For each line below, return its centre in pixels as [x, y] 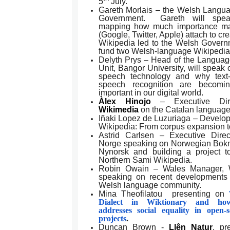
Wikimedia [119, 110]
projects [112, 219]
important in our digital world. [151, 93]
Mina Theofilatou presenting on [164, 194]
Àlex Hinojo [125, 101]
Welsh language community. [150, 185]
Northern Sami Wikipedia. [145, 160]
